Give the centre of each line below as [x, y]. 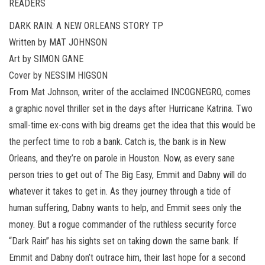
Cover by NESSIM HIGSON [58, 75]
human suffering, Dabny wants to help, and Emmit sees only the [125, 208]
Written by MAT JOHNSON [58, 42]
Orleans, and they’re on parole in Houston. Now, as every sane [122, 158]
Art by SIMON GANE [46, 59]
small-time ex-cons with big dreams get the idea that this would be [132, 125]
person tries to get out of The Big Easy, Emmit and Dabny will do [128, 174]
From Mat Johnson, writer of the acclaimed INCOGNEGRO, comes [130, 92]
